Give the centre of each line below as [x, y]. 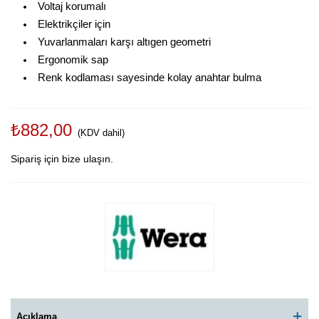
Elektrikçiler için [74, 24]
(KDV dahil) [101, 133]
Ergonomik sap [73, 60]
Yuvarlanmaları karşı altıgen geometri [124, 42]
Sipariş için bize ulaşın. [62, 159]
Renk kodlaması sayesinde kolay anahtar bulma [149, 78]
